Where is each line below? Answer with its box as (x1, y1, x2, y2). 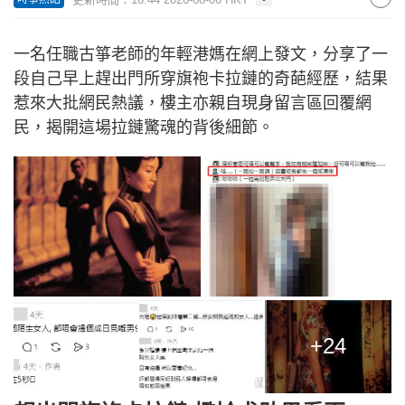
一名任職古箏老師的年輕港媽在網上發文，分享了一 (14, 44, 388, 63)
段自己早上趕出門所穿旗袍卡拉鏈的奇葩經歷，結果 (14, 69, 388, 88)
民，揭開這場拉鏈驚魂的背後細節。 (14, 118, 274, 137)
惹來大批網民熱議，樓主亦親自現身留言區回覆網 (14, 93, 372, 112)
